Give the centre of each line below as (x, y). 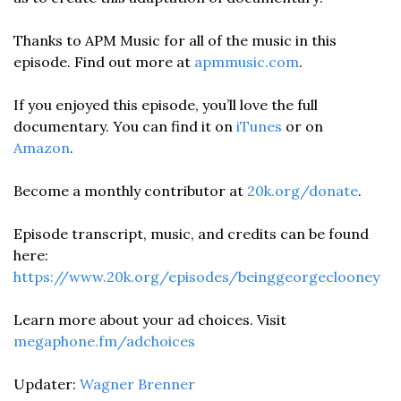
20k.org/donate (303, 191)
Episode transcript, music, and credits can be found (191, 234)
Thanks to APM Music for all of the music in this (175, 40)
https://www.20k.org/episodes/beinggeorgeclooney (198, 277)
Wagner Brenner (137, 384)
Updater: (47, 384)
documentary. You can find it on (125, 126)
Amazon (42, 148)
